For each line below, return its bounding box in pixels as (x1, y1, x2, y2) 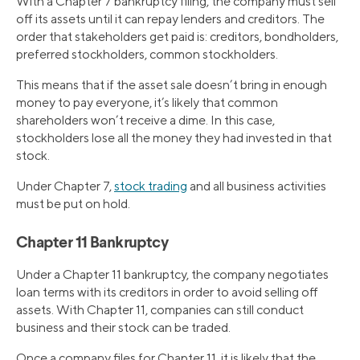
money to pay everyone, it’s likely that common (16, 94, 278, 110)
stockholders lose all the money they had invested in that (16, 129, 332, 145)
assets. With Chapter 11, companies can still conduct (16, 301, 304, 317)
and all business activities (187, 178, 326, 194)
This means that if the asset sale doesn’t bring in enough (16, 76, 327, 92)
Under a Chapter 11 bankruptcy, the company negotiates (16, 266, 329, 282)
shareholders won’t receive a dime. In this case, (16, 112, 275, 128)
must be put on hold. (16, 195, 130, 211)
